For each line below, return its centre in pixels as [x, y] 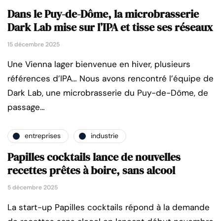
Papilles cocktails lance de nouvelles [94, 157]
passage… [26, 107]
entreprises [43, 136]
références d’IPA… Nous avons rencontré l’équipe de [110, 78]
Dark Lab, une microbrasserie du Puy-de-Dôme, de [108, 92]
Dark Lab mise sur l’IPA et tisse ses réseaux [110, 27]
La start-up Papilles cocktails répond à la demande [109, 207]
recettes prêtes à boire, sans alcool [91, 170]
